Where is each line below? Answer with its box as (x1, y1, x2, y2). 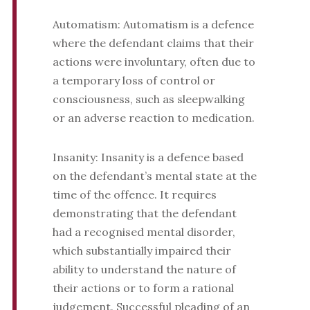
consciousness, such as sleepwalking (52, 92, 245, 107)
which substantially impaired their (52, 244, 231, 258)
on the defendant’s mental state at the (52, 169, 257, 183)
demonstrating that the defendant (52, 206, 237, 221)
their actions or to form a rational (52, 281, 234, 295)
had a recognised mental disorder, (52, 225, 235, 239)
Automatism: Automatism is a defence (52, 17, 254, 32)
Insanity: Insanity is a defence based (52, 150, 244, 165)
